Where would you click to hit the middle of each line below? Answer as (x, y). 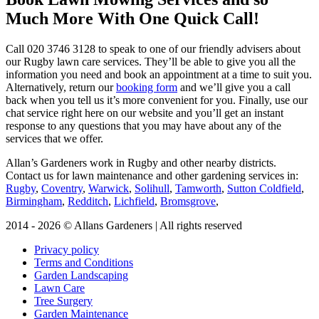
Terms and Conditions (84, 263)
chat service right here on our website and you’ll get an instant (145, 113)
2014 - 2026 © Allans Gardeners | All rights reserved (124, 226)
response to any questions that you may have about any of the (143, 126)
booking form (147, 88)
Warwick (109, 189)
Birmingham (34, 202)
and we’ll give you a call (234, 88)
